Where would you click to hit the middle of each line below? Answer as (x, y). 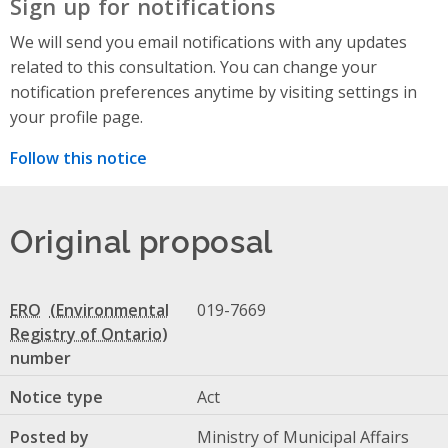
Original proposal (141, 240)
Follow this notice (78, 158)
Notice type (56, 397)
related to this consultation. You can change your (193, 67)
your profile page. (76, 117)
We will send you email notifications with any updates (208, 42)
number (40, 357)
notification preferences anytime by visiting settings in (213, 92)
